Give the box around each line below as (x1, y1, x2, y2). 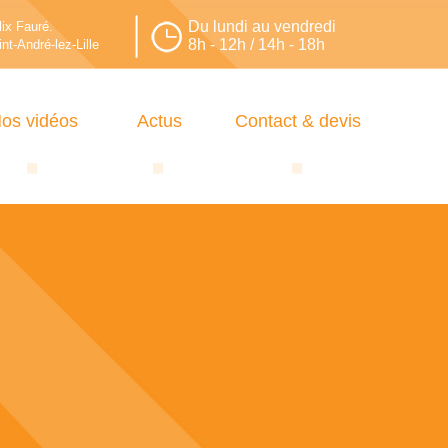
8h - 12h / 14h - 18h (188, 36, 325, 53)
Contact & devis (235, 111, 361, 131)
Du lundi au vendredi (188, 18, 336, 35)
